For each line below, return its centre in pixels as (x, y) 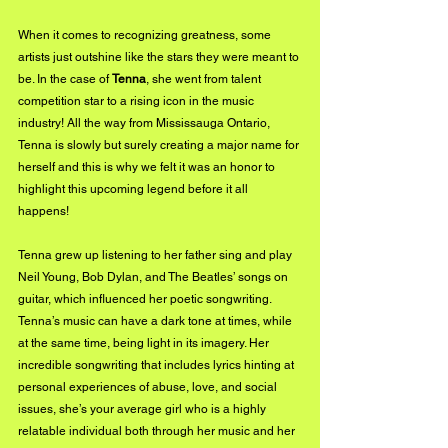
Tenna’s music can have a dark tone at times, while (156, 321)
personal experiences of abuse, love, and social (149, 387)
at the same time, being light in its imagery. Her (145, 343)
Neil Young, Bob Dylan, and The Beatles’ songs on (154, 277)
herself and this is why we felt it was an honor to (148, 167)
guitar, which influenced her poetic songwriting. (146, 299)
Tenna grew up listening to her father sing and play (156, 255)
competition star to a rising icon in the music (137, 101)
